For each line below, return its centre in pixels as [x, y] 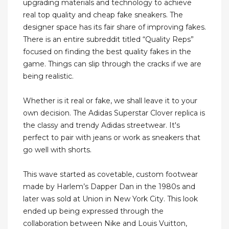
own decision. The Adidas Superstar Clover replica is [114, 113]
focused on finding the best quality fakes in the [107, 52]
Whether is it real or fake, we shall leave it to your [110, 101]
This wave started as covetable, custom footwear [110, 175]
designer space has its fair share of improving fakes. [114, 27]
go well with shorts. [57, 150]
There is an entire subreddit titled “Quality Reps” [108, 40]
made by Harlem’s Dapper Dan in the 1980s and [109, 187]
